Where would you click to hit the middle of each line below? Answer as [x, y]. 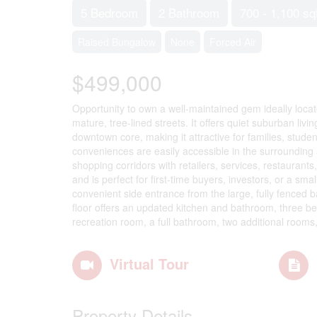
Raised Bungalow [117, 42]
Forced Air [233, 42]
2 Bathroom [189, 12]
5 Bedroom [109, 12]
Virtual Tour [149, 264]
